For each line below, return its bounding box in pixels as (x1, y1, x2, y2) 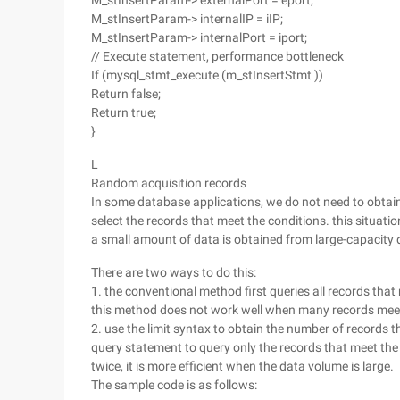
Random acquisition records (91, 176, 246, 190)
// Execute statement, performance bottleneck (91, 49, 344, 63)
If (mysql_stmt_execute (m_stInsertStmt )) (91, 68, 323, 82)
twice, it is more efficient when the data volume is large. (91, 359, 394, 373)
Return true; (91, 105, 156, 120)
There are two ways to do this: (91, 265, 256, 279)
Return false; (91, 87, 161, 101)
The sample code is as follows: (91, 378, 257, 392)
